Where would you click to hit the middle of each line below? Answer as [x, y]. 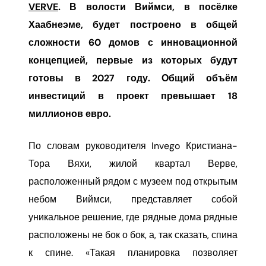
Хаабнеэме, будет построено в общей [133, 25]
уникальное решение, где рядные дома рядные [133, 217]
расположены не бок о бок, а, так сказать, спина [133, 235]
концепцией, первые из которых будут [133, 60]
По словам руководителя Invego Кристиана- [133, 146]
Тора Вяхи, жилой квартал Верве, [133, 164]
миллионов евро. [70, 114]
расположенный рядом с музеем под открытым [133, 181]
